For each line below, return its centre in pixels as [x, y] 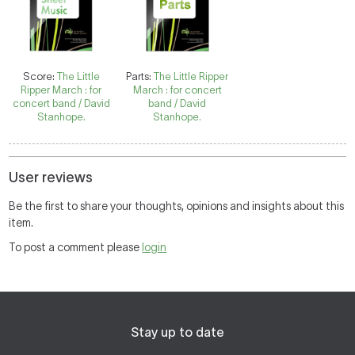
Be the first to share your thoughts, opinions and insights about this [177, 206]
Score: [40, 76]
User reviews [51, 177]
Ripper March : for [61, 90]
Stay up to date [177, 332]
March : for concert [177, 90]
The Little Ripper [191, 76]
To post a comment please [76, 247]
